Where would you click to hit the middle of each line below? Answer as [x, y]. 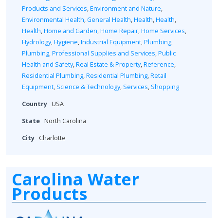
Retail [158, 76]
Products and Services [54, 9]
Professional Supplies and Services [104, 54]
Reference [159, 65]
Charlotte [52, 138]
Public [167, 54]
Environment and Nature [126, 9]
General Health [109, 20]
